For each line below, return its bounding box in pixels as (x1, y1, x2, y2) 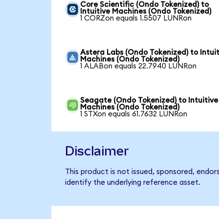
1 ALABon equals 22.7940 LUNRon (80, 63, 197, 70)
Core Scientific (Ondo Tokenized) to (80, 1, 209, 8)
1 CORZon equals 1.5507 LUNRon (80, 15, 192, 22)
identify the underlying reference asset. (65, 179, 200, 187)
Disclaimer (65, 144, 129, 159)
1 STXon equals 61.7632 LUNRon (80, 110, 188, 118)
